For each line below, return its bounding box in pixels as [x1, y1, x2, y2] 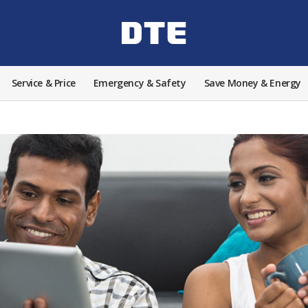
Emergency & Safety [93, 76, 186, 89]
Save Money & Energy [203, 76, 302, 89]
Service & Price [11, 76, 76, 89]
